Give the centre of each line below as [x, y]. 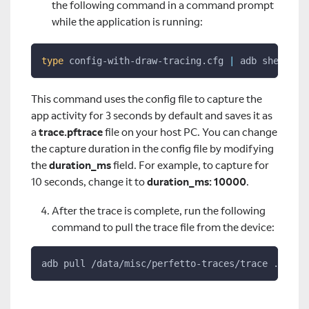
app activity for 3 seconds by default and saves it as [152, 115]
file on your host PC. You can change [190, 132]
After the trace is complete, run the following [159, 211]
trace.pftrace [71, 132]
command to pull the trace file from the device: [163, 228]
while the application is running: [127, 22]
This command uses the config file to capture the [147, 99]
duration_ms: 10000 [197, 181]
